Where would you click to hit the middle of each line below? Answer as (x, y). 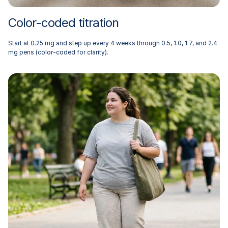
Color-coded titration (63, 23)
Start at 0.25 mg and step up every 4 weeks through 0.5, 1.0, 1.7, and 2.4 (113, 43)
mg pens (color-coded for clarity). (58, 52)
